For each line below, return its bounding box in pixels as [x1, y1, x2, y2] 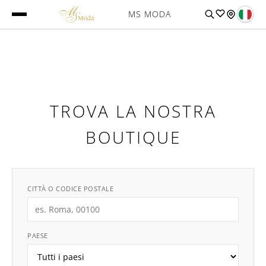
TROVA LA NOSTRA [49, 100, 217, 122]
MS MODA [128, 8, 171, 20]
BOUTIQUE [85, 126, 181, 148]
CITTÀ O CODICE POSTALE [27, 184, 113, 193]
